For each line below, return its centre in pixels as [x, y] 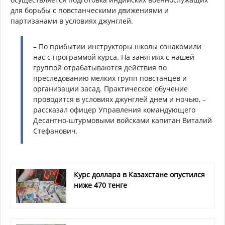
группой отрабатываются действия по [100, 67]
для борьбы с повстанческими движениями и [90, 10]
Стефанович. [55, 131]
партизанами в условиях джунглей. [72, 21]
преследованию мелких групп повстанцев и [110, 78]
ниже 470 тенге [100, 185]
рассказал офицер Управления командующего [114, 109]
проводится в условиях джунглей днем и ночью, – [120, 99]
